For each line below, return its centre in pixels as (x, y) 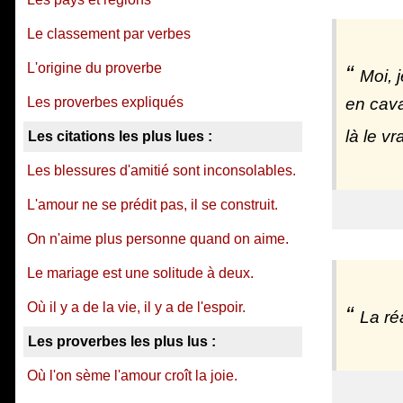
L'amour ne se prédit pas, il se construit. (152, 205)
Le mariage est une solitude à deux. (140, 273)
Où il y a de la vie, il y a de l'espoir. (136, 307)
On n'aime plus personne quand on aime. (158, 239)
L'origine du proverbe (94, 68)
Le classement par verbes (109, 34)
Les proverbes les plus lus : (122, 341)
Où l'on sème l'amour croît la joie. (132, 376)
